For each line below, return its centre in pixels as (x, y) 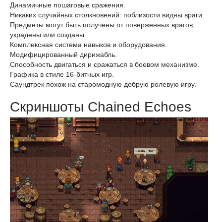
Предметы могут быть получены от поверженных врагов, (102, 25)
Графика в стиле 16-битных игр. (62, 74)
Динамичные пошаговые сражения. (68, 5)
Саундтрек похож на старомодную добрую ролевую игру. (103, 84)
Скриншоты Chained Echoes (101, 107)
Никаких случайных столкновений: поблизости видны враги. (107, 15)
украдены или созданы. (48, 35)
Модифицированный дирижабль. (63, 55)
